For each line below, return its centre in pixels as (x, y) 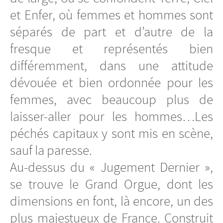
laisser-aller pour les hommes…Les (111, 116)
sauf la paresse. (51, 150)
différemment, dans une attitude (111, 65)
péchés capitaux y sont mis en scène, (111, 133)
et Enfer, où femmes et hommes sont (111, 15)
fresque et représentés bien (111, 49)
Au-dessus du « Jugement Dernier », (111, 167)
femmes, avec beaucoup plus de (111, 99)
